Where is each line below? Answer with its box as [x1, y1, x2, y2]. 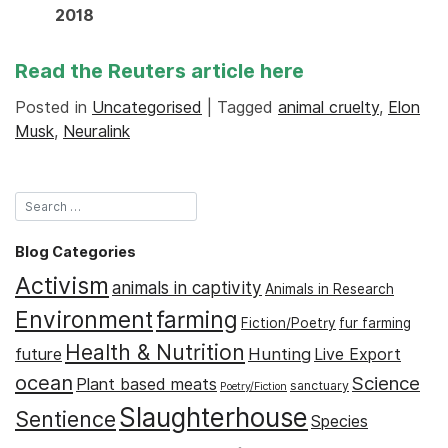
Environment [15, 306, 153, 334]
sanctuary [290, 378, 349, 394]
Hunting [248, 344, 311, 365]
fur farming [339, 315, 411, 332]
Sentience [15, 406, 116, 433]
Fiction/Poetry [241, 315, 336, 332]
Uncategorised [92, 98, 202, 118]
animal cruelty [278, 98, 379, 118]
